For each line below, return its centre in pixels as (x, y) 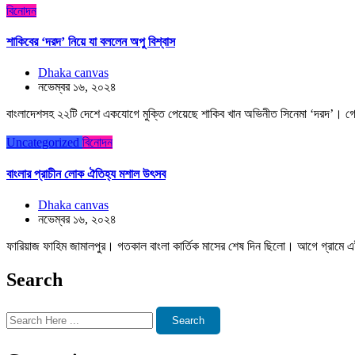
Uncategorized (43, 143)
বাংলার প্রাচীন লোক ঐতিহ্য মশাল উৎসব (86, 174)
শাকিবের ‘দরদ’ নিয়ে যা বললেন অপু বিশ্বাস (91, 42)
